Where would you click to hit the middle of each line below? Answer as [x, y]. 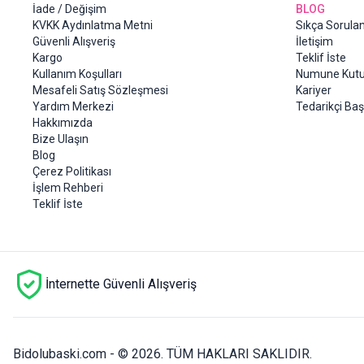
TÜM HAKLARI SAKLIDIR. [239, 354]
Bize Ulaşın [61, 139]
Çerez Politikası [72, 172]
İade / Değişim [69, 9]
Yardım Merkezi [73, 107]
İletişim [314, 42]
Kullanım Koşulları [77, 74]
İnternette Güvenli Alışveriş [121, 284]
